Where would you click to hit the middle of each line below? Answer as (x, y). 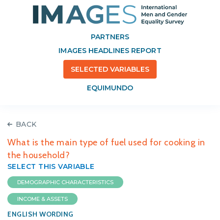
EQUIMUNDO (110, 88)
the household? (39, 155)
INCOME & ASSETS (42, 199)
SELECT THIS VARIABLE (51, 166)
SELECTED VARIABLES (110, 69)
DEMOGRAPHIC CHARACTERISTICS (65, 182)
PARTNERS (110, 37)
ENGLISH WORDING (41, 214)
